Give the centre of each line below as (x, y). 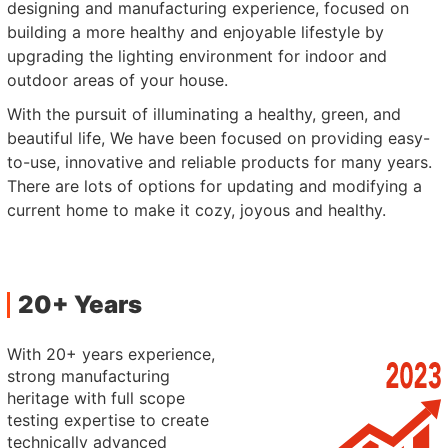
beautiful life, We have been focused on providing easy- (219, 138)
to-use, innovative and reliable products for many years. (220, 162)
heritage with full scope (96, 398)
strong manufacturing (89, 376)
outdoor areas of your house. (118, 80)
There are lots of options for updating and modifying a (215, 186)
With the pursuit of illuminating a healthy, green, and (204, 114)
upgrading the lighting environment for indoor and (197, 56)
